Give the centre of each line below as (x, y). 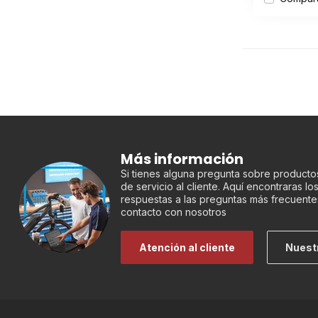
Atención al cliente (187, 247)
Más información (182, 159)
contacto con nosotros (174, 212)
